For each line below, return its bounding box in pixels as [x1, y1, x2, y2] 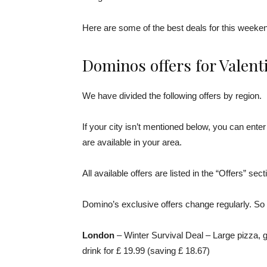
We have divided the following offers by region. [82, 91, 262, 101]
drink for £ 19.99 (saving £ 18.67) [82, 246, 210, 256]
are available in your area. [82, 137, 182, 147]
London [82, 230, 114, 240]
